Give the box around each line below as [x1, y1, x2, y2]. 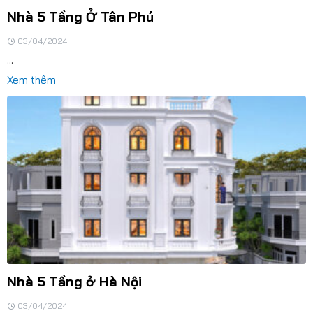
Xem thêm [6, 73, 56, 87]
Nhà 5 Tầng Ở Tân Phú [6, 8, 154, 26]
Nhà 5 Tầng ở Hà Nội [6, 273, 142, 291]
